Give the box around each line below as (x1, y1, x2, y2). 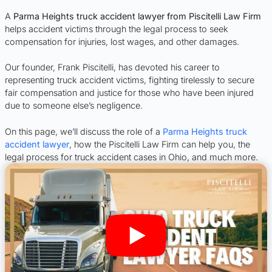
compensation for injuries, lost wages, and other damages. (5, 36, 239, 47)
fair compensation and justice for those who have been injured (5, 87, 254, 98)
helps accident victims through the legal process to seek (5, 23, 228, 34)
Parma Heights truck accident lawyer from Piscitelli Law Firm (13, 10, 261, 21)
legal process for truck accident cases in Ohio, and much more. (5, 151, 258, 162)
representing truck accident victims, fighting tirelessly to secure (5, 75, 254, 86)
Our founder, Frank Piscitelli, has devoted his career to (5, 62, 220, 73)
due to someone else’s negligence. (5, 100, 143, 111)
